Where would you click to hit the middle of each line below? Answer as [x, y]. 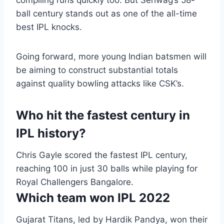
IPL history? [51, 133]
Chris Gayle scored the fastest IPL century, [102, 155]
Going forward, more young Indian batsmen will [111, 57]
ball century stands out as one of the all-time [106, 14]
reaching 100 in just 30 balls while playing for [107, 169]
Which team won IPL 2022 [93, 198]
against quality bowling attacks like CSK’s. [100, 84]
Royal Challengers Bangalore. [75, 182]
